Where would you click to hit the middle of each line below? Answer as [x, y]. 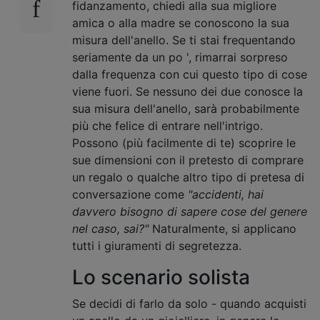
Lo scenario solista [161, 277]
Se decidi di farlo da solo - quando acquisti [189, 303]
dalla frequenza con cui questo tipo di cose [190, 74]
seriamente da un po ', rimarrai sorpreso [180, 57]
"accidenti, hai [226, 194]
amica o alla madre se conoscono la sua [181, 22]
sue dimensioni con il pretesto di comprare [188, 160]
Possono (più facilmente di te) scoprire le [184, 142]
